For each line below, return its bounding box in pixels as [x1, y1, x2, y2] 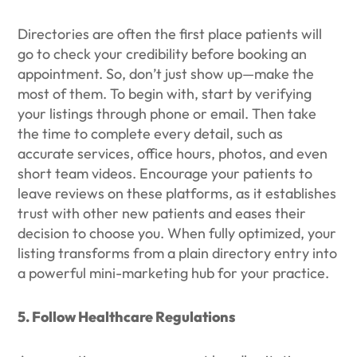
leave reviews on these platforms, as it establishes [18, 184, 337, 202]
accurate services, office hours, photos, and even [18, 144, 328, 163]
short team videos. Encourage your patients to [18, 164, 313, 182]
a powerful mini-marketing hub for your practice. [18, 264, 330, 282]
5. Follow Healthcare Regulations [18, 308, 236, 326]
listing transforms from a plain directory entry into [18, 244, 338, 262]
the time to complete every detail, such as [18, 124, 284, 143]
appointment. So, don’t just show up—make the [18, 65, 315, 83]
